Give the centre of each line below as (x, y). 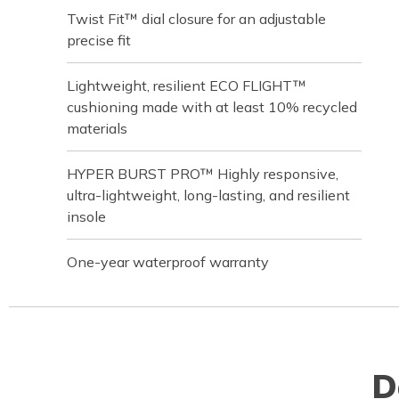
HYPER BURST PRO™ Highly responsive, (203, 174)
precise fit (99, 40)
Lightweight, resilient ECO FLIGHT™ (187, 85)
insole (86, 216)
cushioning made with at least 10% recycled (212, 107)
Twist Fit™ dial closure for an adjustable (196, 19)
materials (97, 128)
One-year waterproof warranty (168, 262)
